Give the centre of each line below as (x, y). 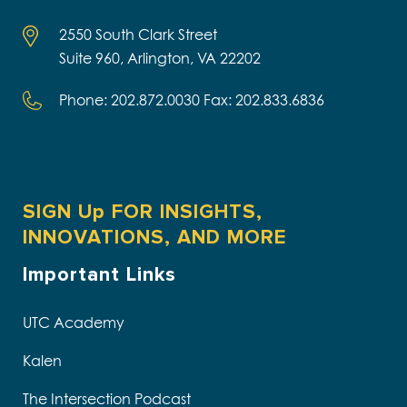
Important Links (99, 275)
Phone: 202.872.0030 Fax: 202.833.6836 (192, 100)
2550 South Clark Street (138, 35)
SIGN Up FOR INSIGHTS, (143, 213)
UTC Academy (74, 323)
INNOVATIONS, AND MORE (154, 238)
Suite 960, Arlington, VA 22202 (160, 59)
